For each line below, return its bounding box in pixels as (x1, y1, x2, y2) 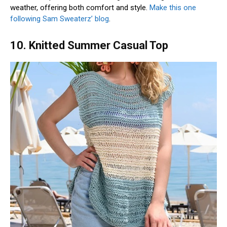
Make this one (149, 3, 196, 12)
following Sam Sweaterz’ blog (10, 14, 109, 23)
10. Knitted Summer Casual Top (10, 39, 168, 52)
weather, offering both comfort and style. (10, 3, 149, 12)
